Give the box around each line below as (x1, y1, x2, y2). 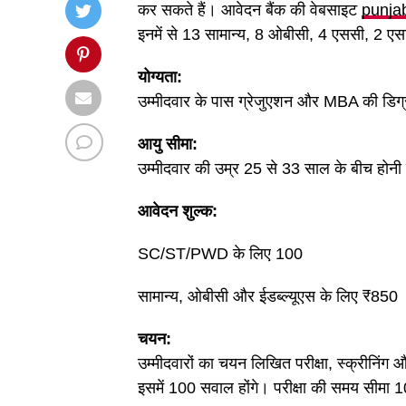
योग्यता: (138, 68, 182, 86)
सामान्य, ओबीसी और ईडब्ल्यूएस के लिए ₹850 (138, 287, 398, 305)
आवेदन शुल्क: (138, 202, 217, 220)
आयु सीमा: (138, 135, 198, 153)
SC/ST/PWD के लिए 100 (138, 245, 303, 263)
